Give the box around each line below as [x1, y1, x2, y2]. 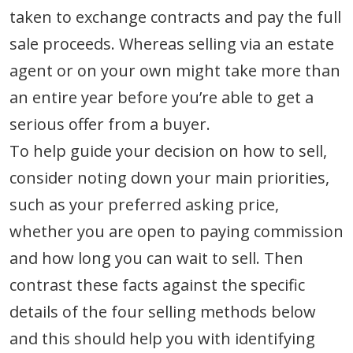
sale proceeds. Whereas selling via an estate [9, 32, 334, 54]
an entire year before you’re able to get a [9, 86, 314, 108]
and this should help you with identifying [9, 327, 315, 349]
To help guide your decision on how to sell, [9, 139, 327, 162]
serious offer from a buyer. [9, 113, 210, 135]
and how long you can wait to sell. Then [9, 247, 303, 269]
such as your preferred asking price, [9, 193, 279, 215]
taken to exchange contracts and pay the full [9, 6, 341, 28]
